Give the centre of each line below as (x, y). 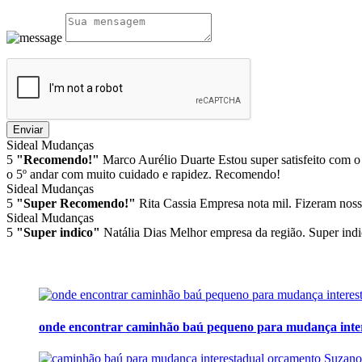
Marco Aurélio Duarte (159, 160)
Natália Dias (135, 233)
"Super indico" (58, 233)
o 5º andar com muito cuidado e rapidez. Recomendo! (143, 175)
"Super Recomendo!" (76, 204)
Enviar (28, 130)
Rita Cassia (168, 204)
